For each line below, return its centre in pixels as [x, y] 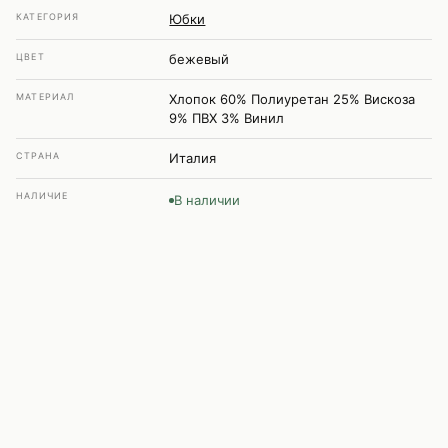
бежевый [199, 59]
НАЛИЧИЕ [42, 195]
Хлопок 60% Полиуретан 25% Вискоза [292, 99]
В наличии [207, 200]
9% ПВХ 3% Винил [227, 118]
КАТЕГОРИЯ [48, 16]
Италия [193, 158]
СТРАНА [38, 155]
